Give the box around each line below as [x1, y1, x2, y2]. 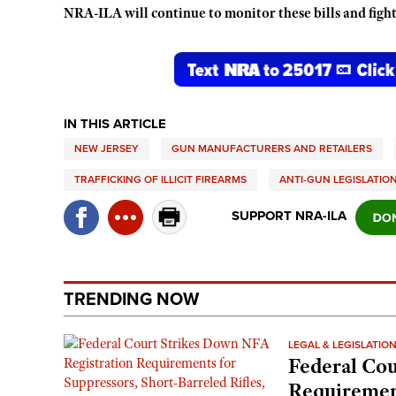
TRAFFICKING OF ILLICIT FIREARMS [74, 172, 247, 186]
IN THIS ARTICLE [64, 115, 166, 132]
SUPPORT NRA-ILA [232, 207, 346, 224]
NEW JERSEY [74, 141, 139, 155]
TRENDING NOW [64, 288, 199, 310]
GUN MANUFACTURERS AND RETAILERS [171, 141, 372, 155]
